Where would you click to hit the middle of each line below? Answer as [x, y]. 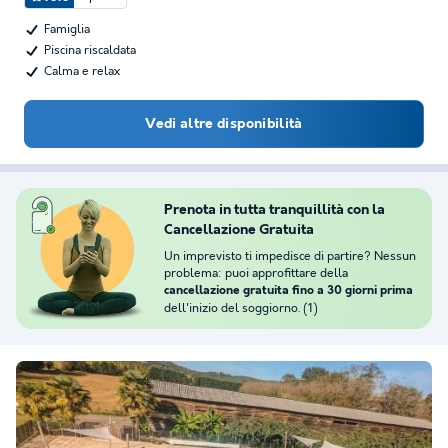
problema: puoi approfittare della [256, 273]
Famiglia [67, 29]
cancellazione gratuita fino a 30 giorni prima [288, 291]
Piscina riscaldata [90, 50]
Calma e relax [82, 71]
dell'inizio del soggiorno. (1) [241, 308]
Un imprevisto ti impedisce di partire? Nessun [290, 256]
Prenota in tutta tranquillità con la [274, 210]
